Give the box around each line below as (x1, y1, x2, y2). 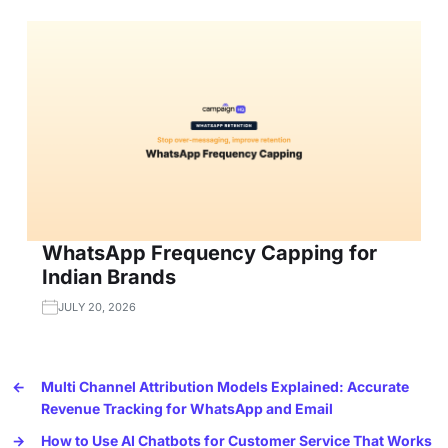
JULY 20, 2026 (58, 300, 136, 315)
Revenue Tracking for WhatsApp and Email (41, 400, 333, 418)
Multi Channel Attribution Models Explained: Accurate (41, 378, 409, 396)
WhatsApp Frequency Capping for (42, 241, 377, 266)
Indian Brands (42, 265, 176, 290)
